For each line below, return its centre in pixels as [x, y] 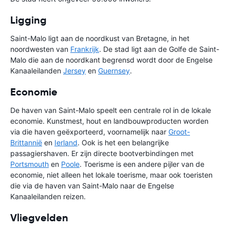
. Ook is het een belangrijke [123, 142]
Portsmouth [30, 164]
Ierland [66, 142]
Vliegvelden [39, 217]
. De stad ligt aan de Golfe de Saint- [159, 49]
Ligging [28, 20]
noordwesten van [40, 49]
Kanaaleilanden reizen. [48, 196]
